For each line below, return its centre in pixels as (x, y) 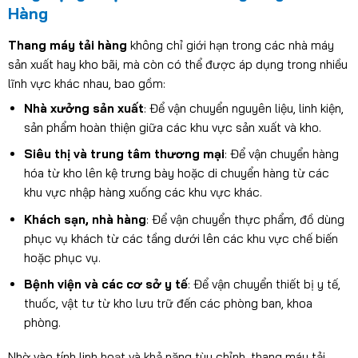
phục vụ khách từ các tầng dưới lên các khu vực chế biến (181, 238)
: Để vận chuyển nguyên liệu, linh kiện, (243, 109)
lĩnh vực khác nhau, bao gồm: (86, 83)
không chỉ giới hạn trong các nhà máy (230, 45)
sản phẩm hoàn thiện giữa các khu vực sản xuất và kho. (172, 128)
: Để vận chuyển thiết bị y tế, (264, 284)
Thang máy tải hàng (67, 45)
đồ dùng (320, 219)
